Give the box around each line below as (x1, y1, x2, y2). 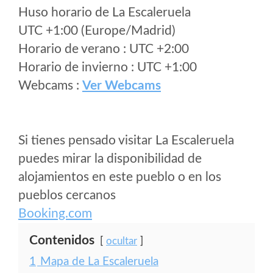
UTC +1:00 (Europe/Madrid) (18, 24, 175, 37)
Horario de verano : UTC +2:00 (18, 43, 189, 55)
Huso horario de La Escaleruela (18, 6, 191, 19)
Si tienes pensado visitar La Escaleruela (18, 134, 234, 147)
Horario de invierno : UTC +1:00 (18, 61, 197, 74)
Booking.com (18, 207, 92, 220)
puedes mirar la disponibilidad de (18, 152, 202, 165)
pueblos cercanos (18, 189, 116, 202)
